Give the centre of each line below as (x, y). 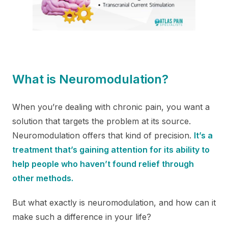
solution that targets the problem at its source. (102, 121)
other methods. (43, 178)
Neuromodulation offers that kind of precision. (103, 135)
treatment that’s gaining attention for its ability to (111, 149)
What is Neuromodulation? (90, 79)
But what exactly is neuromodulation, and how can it (114, 202)
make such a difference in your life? (82, 217)
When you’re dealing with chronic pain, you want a (111, 107)
